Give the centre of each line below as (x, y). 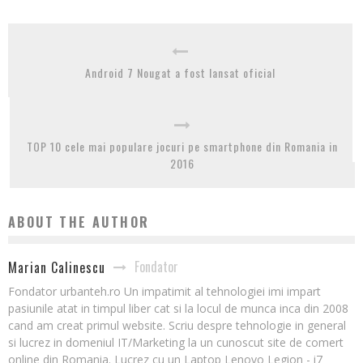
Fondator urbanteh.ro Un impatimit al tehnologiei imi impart (164, 291)
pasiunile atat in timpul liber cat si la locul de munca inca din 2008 (178, 308)
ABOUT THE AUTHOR (79, 222)
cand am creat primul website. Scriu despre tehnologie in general (177, 325)
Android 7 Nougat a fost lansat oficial (180, 73)
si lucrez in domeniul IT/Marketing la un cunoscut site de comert (176, 342)
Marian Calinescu (57, 267)
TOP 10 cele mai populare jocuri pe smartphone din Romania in (182, 146)
